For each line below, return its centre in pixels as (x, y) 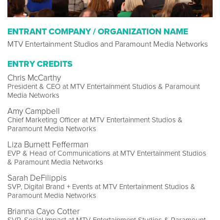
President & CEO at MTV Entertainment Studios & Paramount (104, 87)
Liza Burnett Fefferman (48, 145)
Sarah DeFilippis (37, 178)
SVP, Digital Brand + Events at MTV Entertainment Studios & (101, 187)
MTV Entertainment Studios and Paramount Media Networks (108, 44)
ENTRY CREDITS (40, 64)
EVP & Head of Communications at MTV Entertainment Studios (107, 153)
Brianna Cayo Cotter (43, 212)
